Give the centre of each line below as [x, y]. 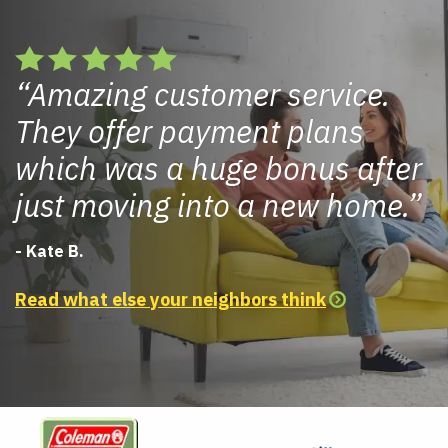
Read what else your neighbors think [170, 300]
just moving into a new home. [211, 206]
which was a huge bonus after [218, 169]
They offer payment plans [189, 132]
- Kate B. [49, 251]
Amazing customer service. [209, 95]
